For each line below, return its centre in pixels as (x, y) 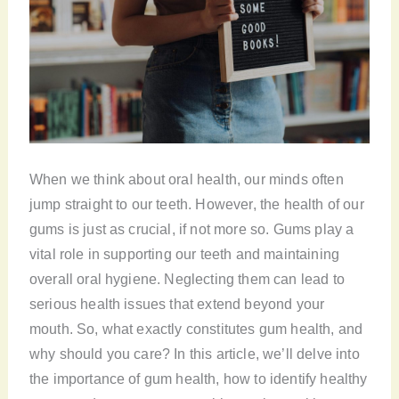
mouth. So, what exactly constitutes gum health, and (196, 329)
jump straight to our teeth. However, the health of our (196, 204)
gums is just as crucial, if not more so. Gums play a (191, 229)
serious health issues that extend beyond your (177, 304)
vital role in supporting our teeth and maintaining (184, 254)
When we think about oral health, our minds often (186, 179)
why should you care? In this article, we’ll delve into (194, 354)
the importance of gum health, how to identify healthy (198, 379)
